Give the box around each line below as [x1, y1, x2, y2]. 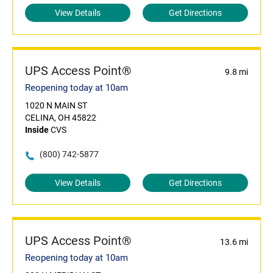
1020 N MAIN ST [25, 101, 87, 111]
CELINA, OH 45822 [25, 113, 96, 123]
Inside [25, 125, 49, 135]
